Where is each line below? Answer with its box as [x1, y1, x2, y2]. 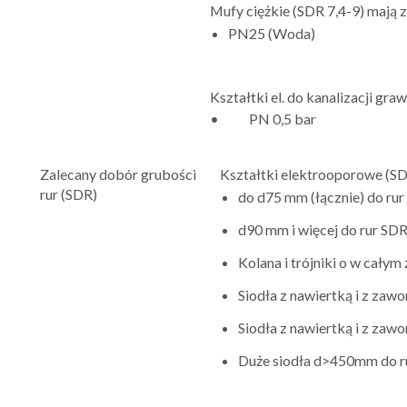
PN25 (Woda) [228, 24, 315, 42]
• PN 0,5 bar [210, 109, 316, 127]
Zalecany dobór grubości [40, 164, 196, 183]
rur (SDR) [40, 184, 97, 203]
